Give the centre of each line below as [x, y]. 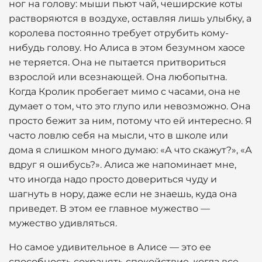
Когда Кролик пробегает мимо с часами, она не [125, 92]
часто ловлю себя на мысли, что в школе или [118, 135]
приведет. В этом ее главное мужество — [109, 208]
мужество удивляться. [63, 223]
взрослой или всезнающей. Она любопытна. [118, 77]
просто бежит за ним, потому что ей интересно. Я [130, 121]
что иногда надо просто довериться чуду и [113, 179]
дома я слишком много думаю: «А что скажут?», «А [130, 150]
